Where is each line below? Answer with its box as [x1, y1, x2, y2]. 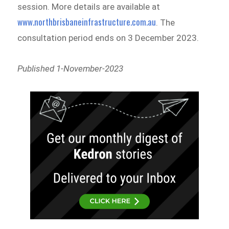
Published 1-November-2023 [17, 63, 124, 74]
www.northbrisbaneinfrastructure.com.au [17, 15, 156, 29]
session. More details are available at [17, 2, 161, 12]
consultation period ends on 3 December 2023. [17, 33, 199, 43]
